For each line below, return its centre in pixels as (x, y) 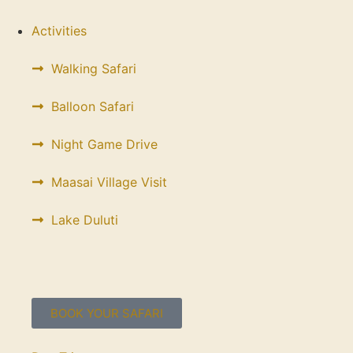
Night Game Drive (104, 144)
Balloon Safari (93, 106)
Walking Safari (94, 69)
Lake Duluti (85, 220)
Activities (59, 31)
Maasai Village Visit (109, 182)
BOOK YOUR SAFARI (107, 313)
